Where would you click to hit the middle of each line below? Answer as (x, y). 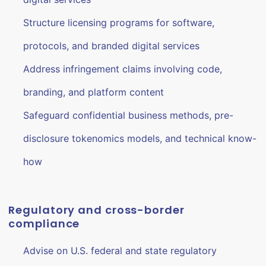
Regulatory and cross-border (96, 210)
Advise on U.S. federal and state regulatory (120, 251)
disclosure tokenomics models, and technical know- (140, 138)
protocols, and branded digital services (112, 46)
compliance (44, 224)
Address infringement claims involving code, (123, 69)
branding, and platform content (94, 92)
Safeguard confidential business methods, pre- (129, 115)
